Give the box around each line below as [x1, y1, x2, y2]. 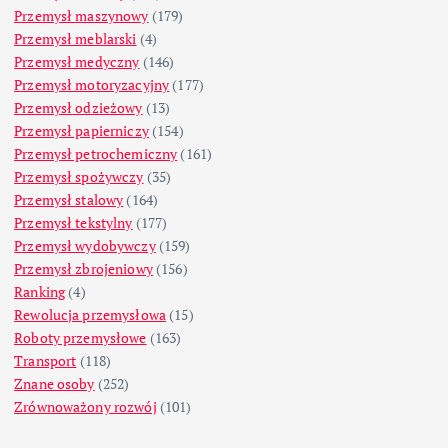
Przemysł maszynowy [14, 6, 149, 26]
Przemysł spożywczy [14, 167, 144, 187]
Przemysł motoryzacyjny [14, 75, 170, 95]
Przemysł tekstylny [14, 213, 133, 233]
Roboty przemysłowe [14, 328, 147, 348]
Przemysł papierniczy [14, 121, 149, 141]
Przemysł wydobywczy [14, 236, 156, 256]
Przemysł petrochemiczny [14, 144, 178, 164]
